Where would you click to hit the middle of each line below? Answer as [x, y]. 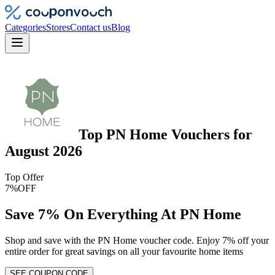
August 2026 [44, 151]
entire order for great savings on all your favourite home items [124, 251]
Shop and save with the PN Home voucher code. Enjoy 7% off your [137, 240]
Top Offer [24, 177]
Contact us [91, 27]
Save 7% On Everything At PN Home [123, 214]
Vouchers [200, 134]
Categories [25, 27]
